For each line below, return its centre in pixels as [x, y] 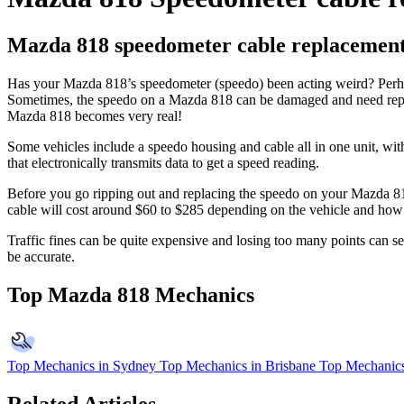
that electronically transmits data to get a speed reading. [163, 163]
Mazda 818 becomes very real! [95, 116]
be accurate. [41, 257]
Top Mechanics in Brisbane [238, 366]
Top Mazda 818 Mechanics [131, 295]
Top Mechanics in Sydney [82, 366]
